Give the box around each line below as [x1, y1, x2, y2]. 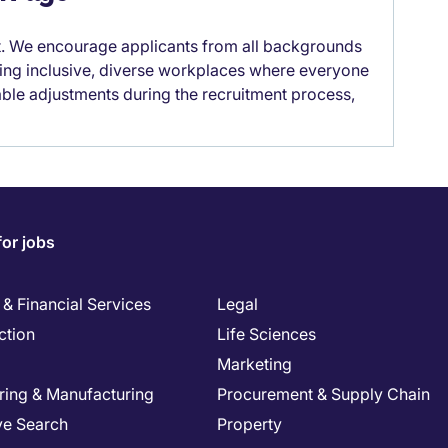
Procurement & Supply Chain [217, 384, 430, 404]
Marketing [217, 354, 292, 374]
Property [217, 414, 282, 434]
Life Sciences [217, 324, 316, 344]
